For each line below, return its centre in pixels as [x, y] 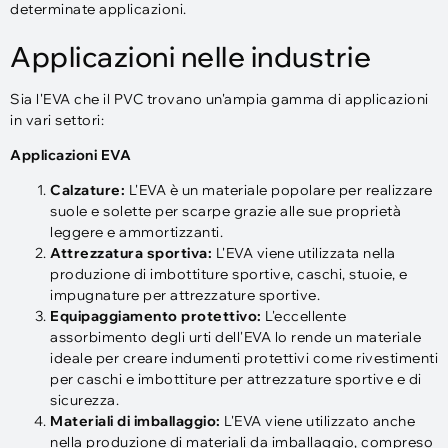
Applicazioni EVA [70, 154]
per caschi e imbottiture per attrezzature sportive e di [236, 379]
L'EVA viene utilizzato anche [317, 421]
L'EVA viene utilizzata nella [304, 253]
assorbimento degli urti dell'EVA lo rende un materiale [235, 337]
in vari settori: [57, 119]
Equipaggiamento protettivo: [157, 316]
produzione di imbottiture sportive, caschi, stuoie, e [229, 274]
